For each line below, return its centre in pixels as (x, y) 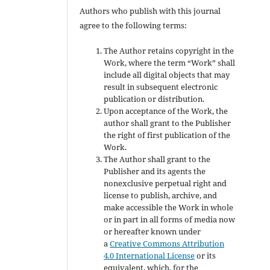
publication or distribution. (154, 99)
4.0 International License (149, 255)
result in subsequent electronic (161, 86)
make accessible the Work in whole (169, 207)
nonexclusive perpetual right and (165, 183)
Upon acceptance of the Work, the (166, 111)
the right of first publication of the (167, 135)
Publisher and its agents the (155, 171)
